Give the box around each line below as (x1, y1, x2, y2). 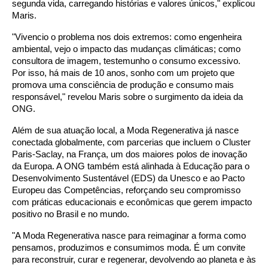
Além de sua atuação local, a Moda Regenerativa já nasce (12, 125, 239, 135)
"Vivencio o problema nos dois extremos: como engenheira (12, 32, 242, 42)
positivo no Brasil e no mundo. (12, 209, 129, 219)
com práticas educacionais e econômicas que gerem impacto (12, 197, 252, 207)
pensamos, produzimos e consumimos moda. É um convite (12, 242, 245, 252)
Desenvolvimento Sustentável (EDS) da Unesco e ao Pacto (12, 173, 245, 183)
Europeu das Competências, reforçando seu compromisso (12, 185, 240, 195)
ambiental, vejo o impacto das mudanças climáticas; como (12, 44, 240, 54)
